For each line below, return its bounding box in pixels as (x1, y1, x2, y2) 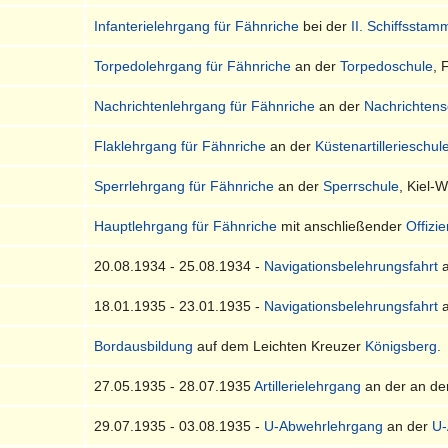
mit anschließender (277, 217, 407, 234)
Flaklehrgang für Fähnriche (94, 137, 267, 154)
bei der (299, 17, 352, 34)
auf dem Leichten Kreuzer (193, 337, 366, 354)
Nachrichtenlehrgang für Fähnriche (94, 97, 316, 114)
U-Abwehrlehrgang (264, 417, 384, 434)
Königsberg (365, 337, 438, 354)
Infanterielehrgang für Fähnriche (94, 17, 300, 34)
